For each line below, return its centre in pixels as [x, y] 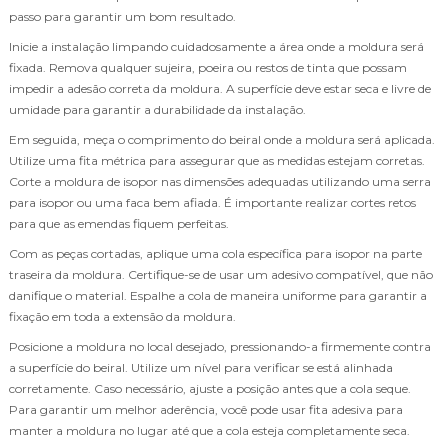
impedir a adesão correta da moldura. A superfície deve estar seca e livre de [220, 88]
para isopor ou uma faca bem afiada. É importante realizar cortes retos [212, 202]
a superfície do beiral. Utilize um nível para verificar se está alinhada [201, 367]
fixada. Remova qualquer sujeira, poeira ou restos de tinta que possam [208, 67]
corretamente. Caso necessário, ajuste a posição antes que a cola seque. [210, 388]
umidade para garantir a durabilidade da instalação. [157, 109]
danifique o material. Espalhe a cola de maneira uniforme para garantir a [218, 295]
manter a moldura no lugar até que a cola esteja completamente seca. [209, 430]
